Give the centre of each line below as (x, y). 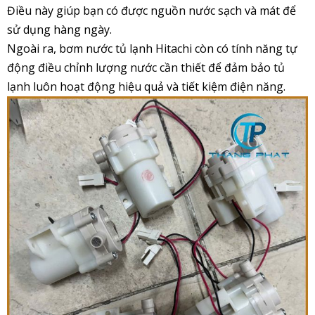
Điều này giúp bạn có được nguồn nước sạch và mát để (152, 11)
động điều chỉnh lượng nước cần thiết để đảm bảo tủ (146, 68)
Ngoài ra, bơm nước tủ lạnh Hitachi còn (112, 49)
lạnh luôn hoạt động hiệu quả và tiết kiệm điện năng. (146, 87)
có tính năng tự (257, 49)
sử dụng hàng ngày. (59, 30)
